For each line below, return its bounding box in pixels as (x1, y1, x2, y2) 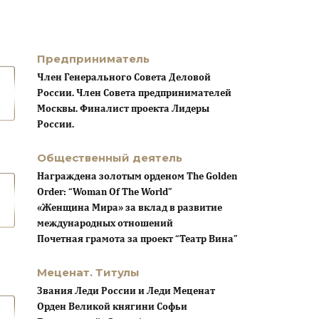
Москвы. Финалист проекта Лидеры (37, 104, 209, 115)
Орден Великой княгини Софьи (37, 302, 187, 313)
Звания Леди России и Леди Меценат (37, 286, 215, 297)
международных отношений (37, 219, 173, 229)
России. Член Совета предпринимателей (37, 88, 231, 99)
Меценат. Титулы (37, 266, 146, 280)
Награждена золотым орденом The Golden (37, 172, 237, 182)
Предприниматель (37, 52, 150, 66)
